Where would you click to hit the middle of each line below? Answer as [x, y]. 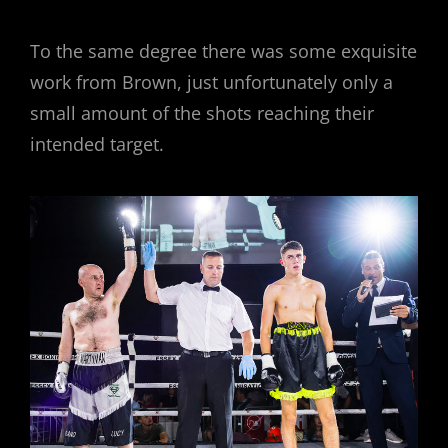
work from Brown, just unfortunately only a [211, 81]
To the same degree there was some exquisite [223, 50]
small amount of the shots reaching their [202, 112]
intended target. [97, 143]
